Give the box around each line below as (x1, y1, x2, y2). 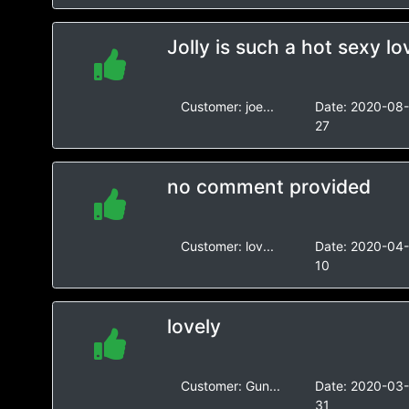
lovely (166, 315, 221, 338)
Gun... (245, 378, 280, 393)
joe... (245, 99, 274, 114)
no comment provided (166, 175, 371, 198)
